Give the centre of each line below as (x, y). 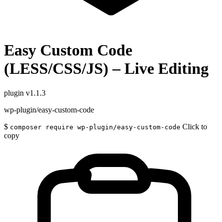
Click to (195, 126)
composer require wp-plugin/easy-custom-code (95, 127)
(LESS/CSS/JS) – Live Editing (106, 69)
